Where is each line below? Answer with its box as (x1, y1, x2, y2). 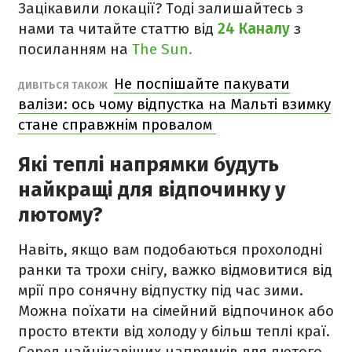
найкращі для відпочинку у (18, 178, 285, 202)
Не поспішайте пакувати (114, 75, 290, 93)
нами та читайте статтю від (18, 20, 218, 38)
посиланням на (18, 40, 132, 58)
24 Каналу (218, 20, 290, 38)
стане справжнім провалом (18, 115, 216, 134)
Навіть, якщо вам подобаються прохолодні (18, 240, 322, 258)
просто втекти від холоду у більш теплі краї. (18, 322, 330, 340)
